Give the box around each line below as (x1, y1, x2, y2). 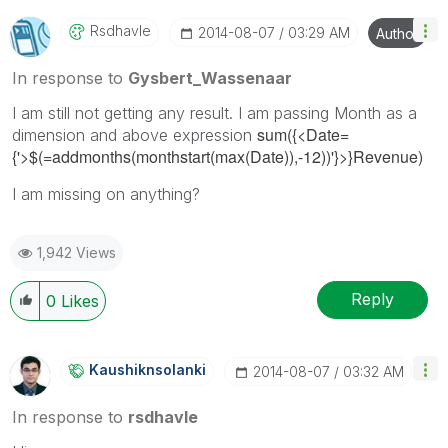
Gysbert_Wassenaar (128, 67, 292, 88)
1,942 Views (37, 243, 116, 261)
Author (376, 24, 419, 42)
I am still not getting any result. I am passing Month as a (12, 102, 417, 123)
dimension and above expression (12, 124, 257, 145)
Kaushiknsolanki (89, 360, 206, 378)
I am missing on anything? (12, 183, 200, 204)
